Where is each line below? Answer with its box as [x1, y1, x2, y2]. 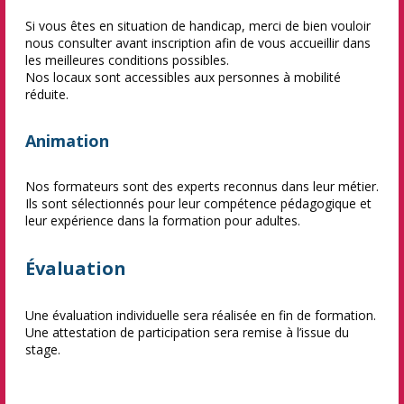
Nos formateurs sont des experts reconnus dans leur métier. [25, 178, 379, 195]
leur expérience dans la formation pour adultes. [25, 212, 300, 229]
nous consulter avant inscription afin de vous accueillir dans [25, 34, 371, 51]
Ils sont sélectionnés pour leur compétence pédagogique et [25, 195, 372, 212]
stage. [25, 341, 60, 358]
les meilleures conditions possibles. [25, 51, 229, 69]
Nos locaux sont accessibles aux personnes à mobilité [25, 69, 341, 86]
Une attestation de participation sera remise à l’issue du [25, 324, 349, 341]
